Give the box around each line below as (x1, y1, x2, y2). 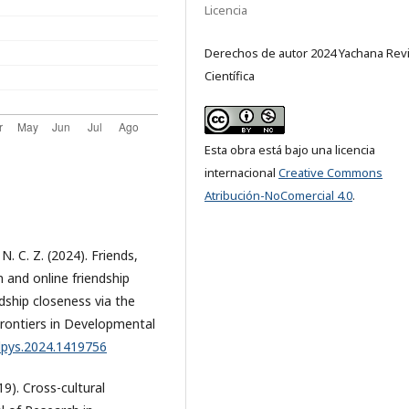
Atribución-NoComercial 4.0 (204, 186, 352, 204)
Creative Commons (278, 163, 383, 181)
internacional (204, 163, 278, 181)
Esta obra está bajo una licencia (204, 141, 375, 158)
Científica (204, 67, 255, 84)
